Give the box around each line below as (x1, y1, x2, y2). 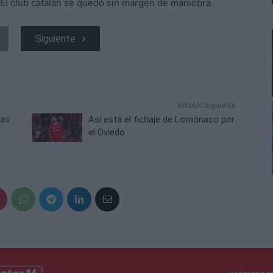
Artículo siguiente (177, 101, 235, 110)
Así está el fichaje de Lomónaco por (88, 114, 235, 126)
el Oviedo (88, 127, 126, 138)
